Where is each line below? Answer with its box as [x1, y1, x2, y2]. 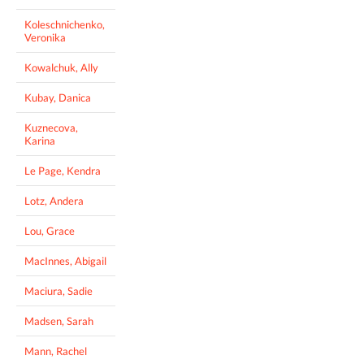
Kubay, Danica [24, 91, 91, 105]
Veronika [24, 31, 66, 45]
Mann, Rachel [24, 344, 87, 358]
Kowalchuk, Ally [24, 61, 98, 75]
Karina [24, 134, 55, 148]
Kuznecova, [24, 121, 78, 135]
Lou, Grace [24, 224, 75, 238]
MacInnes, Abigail [24, 254, 106, 268]
